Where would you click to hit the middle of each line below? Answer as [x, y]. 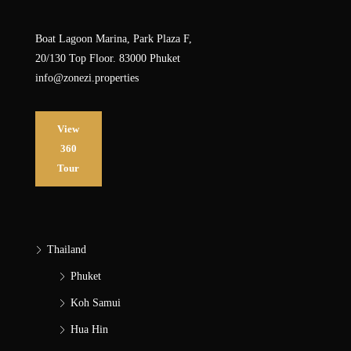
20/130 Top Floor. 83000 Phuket [108, 58]
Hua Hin [89, 329]
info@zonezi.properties [87, 78]
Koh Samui [96, 302]
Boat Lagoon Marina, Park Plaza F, [114, 38]
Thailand [67, 249]
